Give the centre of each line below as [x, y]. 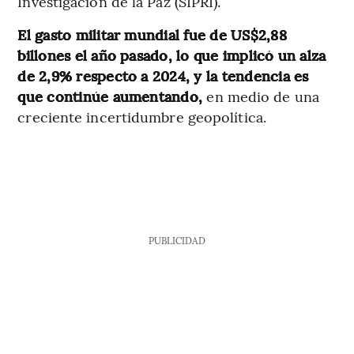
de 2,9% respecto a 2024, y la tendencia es [163, 75]
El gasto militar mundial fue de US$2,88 [152, 34]
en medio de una [263, 96]
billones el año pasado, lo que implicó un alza [172, 55]
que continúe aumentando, [112, 96]
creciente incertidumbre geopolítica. [142, 116]
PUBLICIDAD [177, 240]
